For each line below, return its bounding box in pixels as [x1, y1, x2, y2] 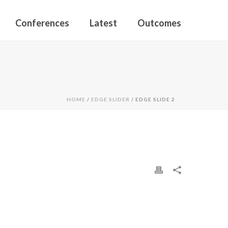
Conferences [15, 17, 69, 28]
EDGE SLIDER [91, 96, 130, 102]
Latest [90, 17, 117, 28]
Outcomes [137, 17, 181, 28]
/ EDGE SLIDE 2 [130, 96, 175, 102]
